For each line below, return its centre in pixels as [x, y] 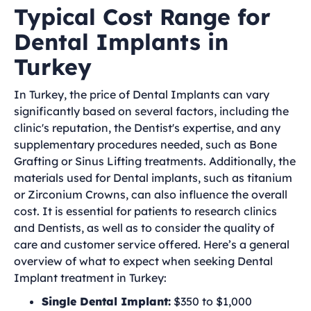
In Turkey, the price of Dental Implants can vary [142, 94]
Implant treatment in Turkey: [90, 278]
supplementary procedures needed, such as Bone [145, 144]
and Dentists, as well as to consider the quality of [144, 228]
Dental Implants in [121, 42]
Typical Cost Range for [142, 17]
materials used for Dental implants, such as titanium [153, 178]
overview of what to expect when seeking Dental [143, 261]
